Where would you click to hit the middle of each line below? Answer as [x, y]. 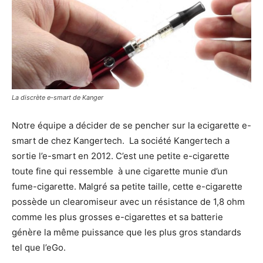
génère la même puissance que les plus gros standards [127, 232]
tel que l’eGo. [39, 248]
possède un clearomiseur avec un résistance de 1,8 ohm [128, 202]
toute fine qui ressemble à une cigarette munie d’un [120, 171]
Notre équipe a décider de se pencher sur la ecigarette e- [131, 126]
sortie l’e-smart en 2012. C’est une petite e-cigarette [121, 156]
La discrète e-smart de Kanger [58, 98]
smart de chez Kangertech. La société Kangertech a [121, 141]
